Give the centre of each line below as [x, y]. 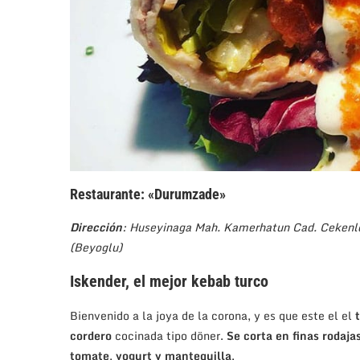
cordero [91, 335]
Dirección [96, 227]
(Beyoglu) [96, 247]
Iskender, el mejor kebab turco [169, 281]
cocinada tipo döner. [169, 335]
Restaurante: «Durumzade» [148, 194]
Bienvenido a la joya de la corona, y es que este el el [213, 315]
